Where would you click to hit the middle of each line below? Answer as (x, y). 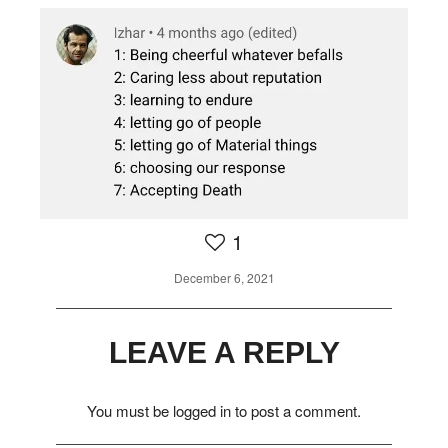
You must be (130, 411)
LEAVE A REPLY (224, 353)
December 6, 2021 (224, 278)
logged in (202, 411)
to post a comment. (296, 411)
